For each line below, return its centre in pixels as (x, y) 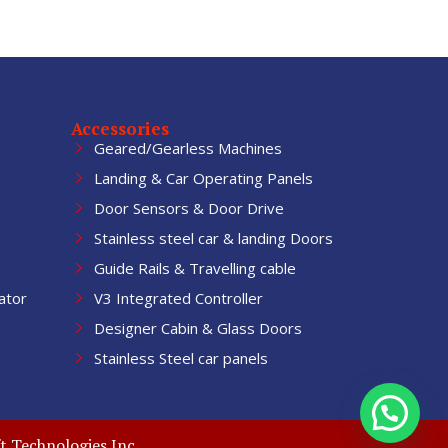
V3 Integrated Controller (178, 298)
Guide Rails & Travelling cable (194, 268)
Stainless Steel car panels (180, 358)
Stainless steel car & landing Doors (213, 238)
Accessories (120, 129)
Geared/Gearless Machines (187, 148)
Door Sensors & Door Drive (188, 208)
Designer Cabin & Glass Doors (197, 328)
